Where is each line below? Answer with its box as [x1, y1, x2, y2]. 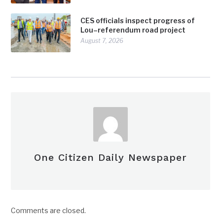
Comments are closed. [11, 206, 86, 215]
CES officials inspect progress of [80, 16, 195, 25]
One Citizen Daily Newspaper [34, 151, 187, 164]
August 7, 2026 [80, 37, 124, 44]
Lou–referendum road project [80, 25, 186, 34]
